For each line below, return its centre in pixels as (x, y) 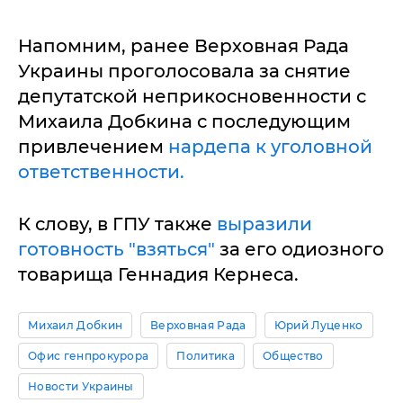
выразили (264, 224)
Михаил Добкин (76, 325)
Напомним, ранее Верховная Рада (184, 46)
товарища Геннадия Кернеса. (158, 274)
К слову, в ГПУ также (117, 224)
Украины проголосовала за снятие (184, 71)
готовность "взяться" (116, 249)
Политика (206, 356)
